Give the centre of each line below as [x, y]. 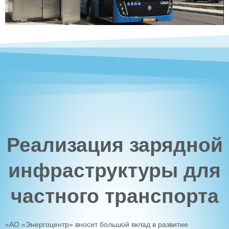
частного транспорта [114, 196]
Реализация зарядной [114, 145]
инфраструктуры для [114, 171]
